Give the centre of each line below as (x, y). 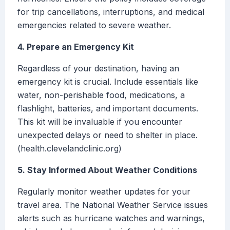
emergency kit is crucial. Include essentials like (108, 82)
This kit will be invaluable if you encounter (100, 122)
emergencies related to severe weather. (94, 25)
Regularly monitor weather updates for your (104, 192)
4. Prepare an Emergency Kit (76, 47)
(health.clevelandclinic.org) (70, 149)
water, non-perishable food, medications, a (101, 95)
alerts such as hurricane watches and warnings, (111, 218)
